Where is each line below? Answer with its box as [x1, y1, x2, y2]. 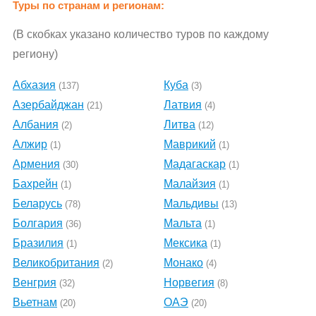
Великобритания [13, 257, 99, 269]
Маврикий [164, 138, 216, 150]
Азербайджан [13, 99, 84, 111]
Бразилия [13, 237, 63, 249]
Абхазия [13, 79, 56, 91]
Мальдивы [164, 197, 219, 209]
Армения [13, 158, 60, 170]
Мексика [164, 237, 207, 249]
